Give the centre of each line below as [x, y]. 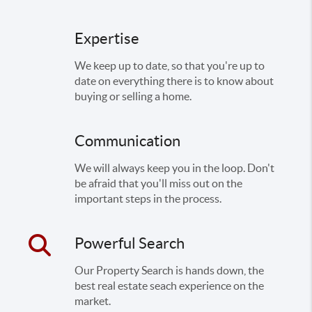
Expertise [107, 38]
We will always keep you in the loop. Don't [175, 168]
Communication [128, 141]
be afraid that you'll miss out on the [159, 183]
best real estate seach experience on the [170, 286]
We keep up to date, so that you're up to [170, 65]
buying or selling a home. [133, 96]
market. [93, 301]
